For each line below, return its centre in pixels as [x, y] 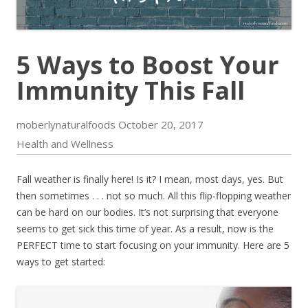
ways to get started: [61, 262]
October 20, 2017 [161, 125]
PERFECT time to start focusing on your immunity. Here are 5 [153, 245]
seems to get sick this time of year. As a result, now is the [145, 229]
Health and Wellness [65, 144]
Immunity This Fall [131, 91]
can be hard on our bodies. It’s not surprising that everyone [147, 212]
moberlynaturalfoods [66, 125]
